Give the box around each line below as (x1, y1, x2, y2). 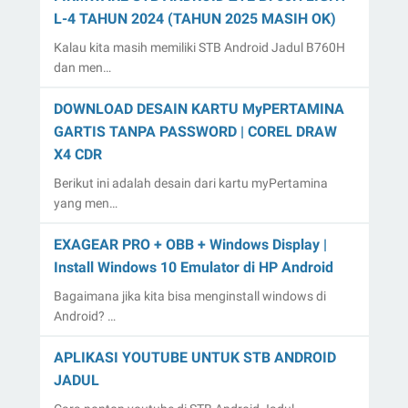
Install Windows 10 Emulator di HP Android (53, 258, 333, 276)
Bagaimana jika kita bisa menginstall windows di (53, 288, 326, 303)
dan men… (53, 59, 111, 75)
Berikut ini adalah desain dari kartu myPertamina (53, 175, 328, 190)
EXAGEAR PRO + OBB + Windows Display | (53, 235, 327, 253)
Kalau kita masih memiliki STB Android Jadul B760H (53, 39, 345, 55)
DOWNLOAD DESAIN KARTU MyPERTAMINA (53, 99, 344, 117)
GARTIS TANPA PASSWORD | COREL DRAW (53, 122, 337, 140)
